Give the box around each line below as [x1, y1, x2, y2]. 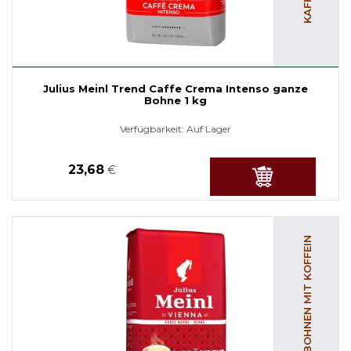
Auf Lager [186, 122, 231, 135]
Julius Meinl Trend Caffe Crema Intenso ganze [43, 81, 308, 95]
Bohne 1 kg [144, 93, 207, 107]
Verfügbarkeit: [120, 122, 186, 135]
